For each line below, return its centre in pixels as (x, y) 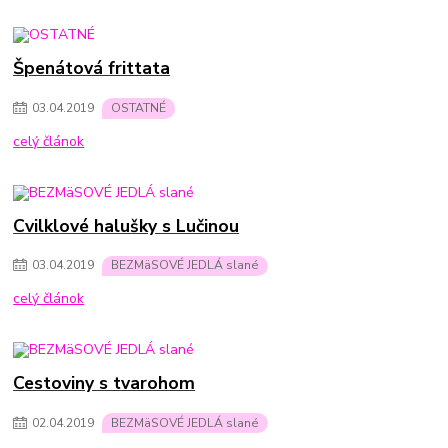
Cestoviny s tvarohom (104, 383)
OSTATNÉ (138, 108)
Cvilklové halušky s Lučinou (126, 225)
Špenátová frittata (92, 68)
